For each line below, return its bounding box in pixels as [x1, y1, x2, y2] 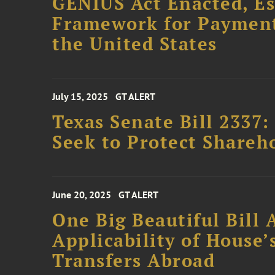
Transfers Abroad [52, 249, 215, 272]
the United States [52, 32, 217, 55]
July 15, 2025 [52, 90, 109, 103]
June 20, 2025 [52, 188, 112, 201]
